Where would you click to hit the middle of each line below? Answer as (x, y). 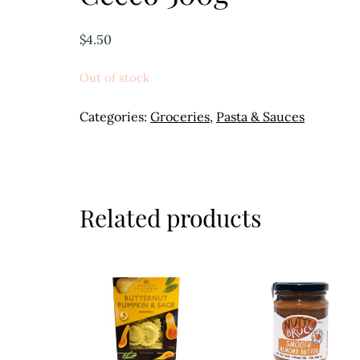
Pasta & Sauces (260, 116)
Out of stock (115, 77)
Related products (170, 217)
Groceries (180, 116)
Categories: (115, 116)
